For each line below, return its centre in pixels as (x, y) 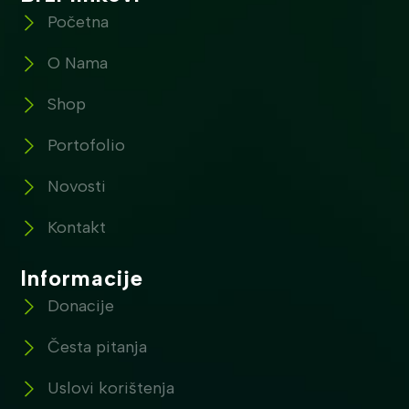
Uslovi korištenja (111, 388)
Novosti (77, 187)
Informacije (82, 278)
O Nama (78, 63)
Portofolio (87, 146)
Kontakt (77, 228)
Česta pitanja (98, 347)
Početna (79, 22)
